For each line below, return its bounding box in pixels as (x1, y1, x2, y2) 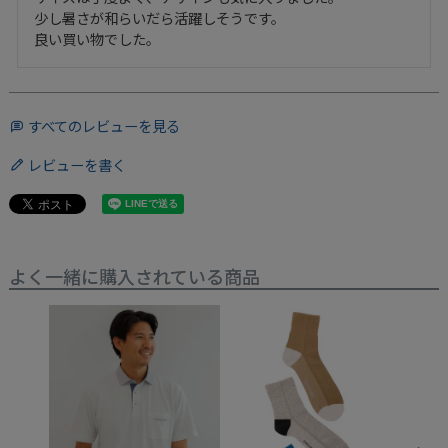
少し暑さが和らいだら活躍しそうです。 (33, 11, 285, 28)
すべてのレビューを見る (27, 118, 180, 135)
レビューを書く (27, 157, 126, 174)
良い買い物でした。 (33, 32, 160, 49)
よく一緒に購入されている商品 (8, 267, 260, 289)
